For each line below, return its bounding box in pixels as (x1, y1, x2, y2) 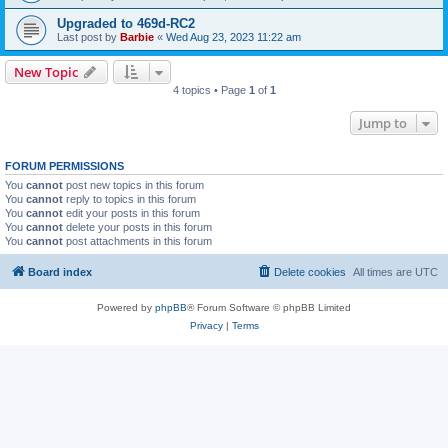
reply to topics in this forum (63, 193, 196, 205)
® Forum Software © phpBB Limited (187, 301, 351, 313)
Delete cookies (274, 265, 346, 278)
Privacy (189, 319, 223, 331)
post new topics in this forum (63, 179, 204, 191)
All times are (353, 265, 415, 278)
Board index (28, 265, 92, 278)
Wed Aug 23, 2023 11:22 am (166, 31, 301, 43)
